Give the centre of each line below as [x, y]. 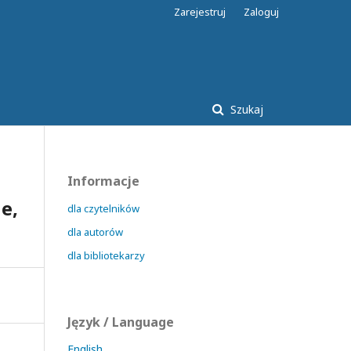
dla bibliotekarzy [106, 255]
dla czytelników [103, 208]
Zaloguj [261, 12]
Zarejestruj [200, 12]
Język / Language [121, 322]
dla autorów [95, 232]
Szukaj [245, 109]
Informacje [103, 181]
